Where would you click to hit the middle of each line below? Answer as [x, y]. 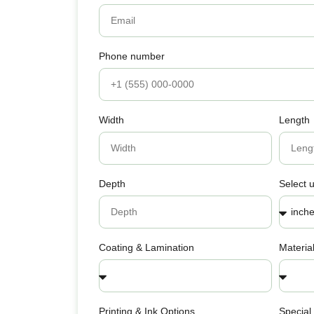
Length [295, 120]
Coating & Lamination [147, 247]
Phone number [132, 56]
